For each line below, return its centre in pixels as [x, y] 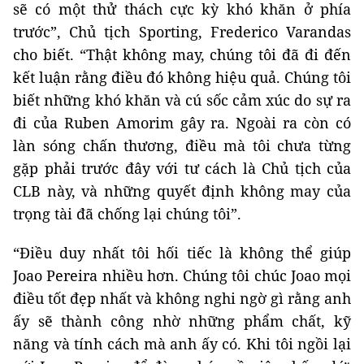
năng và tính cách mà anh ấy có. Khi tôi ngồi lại [182, 344]
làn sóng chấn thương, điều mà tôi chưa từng [182, 146]
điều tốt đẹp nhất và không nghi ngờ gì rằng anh [182, 299]
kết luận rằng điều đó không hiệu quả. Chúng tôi [182, 78]
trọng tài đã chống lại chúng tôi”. [127, 214]
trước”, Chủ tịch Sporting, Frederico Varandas [182, 32]
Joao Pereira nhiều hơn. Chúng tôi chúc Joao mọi [182, 276]
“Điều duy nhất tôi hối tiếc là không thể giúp [182, 253]
